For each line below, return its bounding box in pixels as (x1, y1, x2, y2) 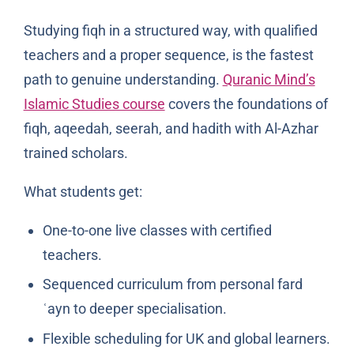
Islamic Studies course (23, 95, 165, 112)
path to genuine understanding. (23, 70, 223, 88)
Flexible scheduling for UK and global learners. (42, 330, 330, 347)
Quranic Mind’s (222, 70, 315, 88)
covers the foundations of (164, 95, 328, 112)
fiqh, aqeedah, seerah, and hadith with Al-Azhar (23, 119, 318, 137)
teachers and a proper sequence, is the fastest (23, 46, 314, 63)
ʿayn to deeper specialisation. (42, 300, 227, 318)
